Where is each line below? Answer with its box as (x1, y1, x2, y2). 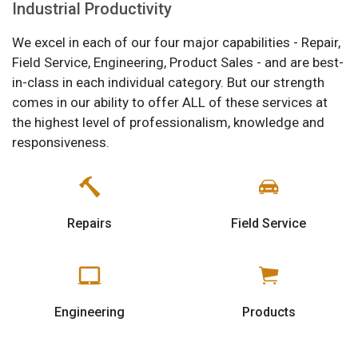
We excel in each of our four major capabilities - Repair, (12, 34, 340, 50)
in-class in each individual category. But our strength (12, 74, 324, 90)
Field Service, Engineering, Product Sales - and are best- (12, 54, 344, 70)
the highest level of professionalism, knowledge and (12, 113, 324, 130)
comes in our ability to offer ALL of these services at (12, 93, 328, 110)
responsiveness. (12, 133, 109, 150)
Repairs (67, 215, 112, 231)
